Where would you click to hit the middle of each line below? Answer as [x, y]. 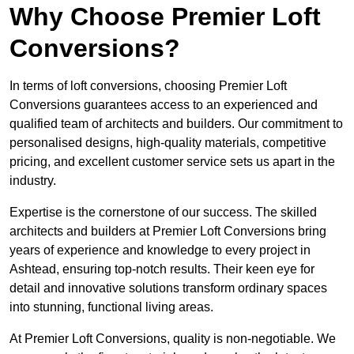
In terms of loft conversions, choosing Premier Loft [148, 86]
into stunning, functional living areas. [111, 307]
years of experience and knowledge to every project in [160, 250]
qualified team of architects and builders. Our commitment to [176, 124]
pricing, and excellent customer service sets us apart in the [172, 162]
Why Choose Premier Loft [165, 17]
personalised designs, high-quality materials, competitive [168, 143]
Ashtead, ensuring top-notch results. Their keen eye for [162, 269]
